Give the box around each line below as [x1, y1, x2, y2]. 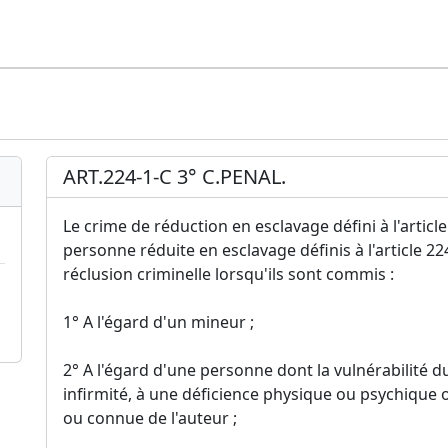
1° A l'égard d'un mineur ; [63, 310, 254, 333]
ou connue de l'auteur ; [63, 406, 237, 429]
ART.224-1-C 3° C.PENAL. [63, 162, 286, 190]
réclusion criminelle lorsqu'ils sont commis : [63, 262, 394, 285]
